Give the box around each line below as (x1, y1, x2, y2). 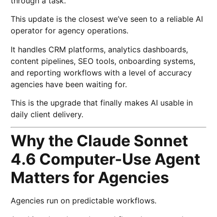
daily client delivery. (11, 109, 84, 120)
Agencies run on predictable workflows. (11, 196, 157, 206)
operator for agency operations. (11, 26, 129, 36)
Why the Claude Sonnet (11, 131, 188, 151)
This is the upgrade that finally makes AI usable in (11, 98, 193, 108)
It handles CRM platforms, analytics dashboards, (11, 44, 188, 54)
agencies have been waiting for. (11, 79, 127, 89)
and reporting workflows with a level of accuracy (11, 67, 192, 77)
